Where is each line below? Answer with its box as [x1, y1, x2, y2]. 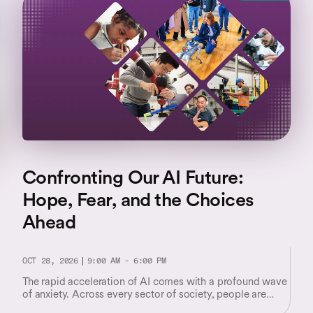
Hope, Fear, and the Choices [22, 187, 254, 212]
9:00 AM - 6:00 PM [87, 257, 166, 265]
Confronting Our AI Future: [22, 165, 243, 189]
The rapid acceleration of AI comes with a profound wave [22, 275, 287, 288]
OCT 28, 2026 [22, 257, 78, 265]
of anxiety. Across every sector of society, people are [22, 287, 266, 300]
